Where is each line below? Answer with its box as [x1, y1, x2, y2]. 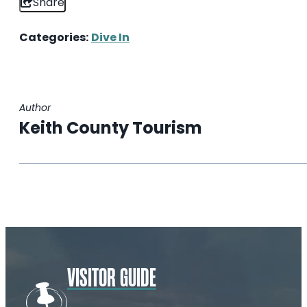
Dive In [91, 29, 130, 45]
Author [19, 100, 51, 114]
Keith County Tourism [19, 116, 202, 139]
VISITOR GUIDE [67, 265, 156, 293]
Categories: [19, 29, 88, 45]
